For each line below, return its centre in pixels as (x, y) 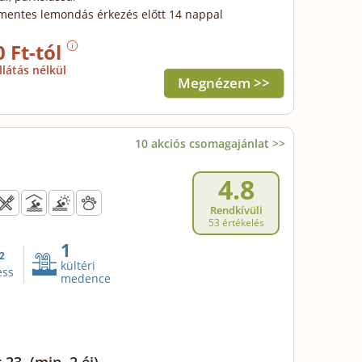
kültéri (78, 265)
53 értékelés (236, 223)
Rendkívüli (236, 210)
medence (86, 278)
